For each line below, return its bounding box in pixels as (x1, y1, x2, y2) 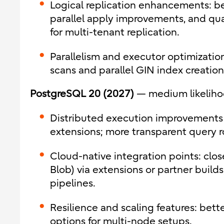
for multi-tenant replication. (50, 26, 179, 38)
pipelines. (50, 177, 95, 189)
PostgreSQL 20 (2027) (30, 88, 134, 99)
